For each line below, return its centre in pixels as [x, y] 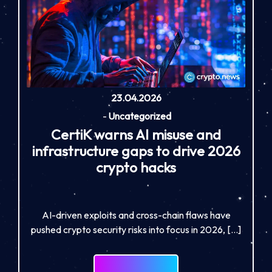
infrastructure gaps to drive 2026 [136, 151]
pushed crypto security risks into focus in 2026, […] [136, 230]
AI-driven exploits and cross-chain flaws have [136, 215]
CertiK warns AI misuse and [136, 135]
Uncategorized [139, 116]
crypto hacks [136, 168]
